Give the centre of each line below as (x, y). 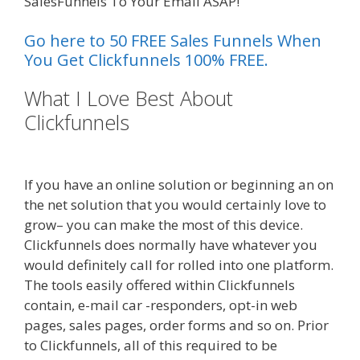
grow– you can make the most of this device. (164, 225)
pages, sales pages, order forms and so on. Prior (176, 325)
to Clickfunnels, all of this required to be (151, 346)
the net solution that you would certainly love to (175, 205)
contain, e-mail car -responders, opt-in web (161, 305)
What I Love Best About (129, 98)
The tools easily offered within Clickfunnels (160, 285)
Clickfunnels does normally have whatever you (171, 245)
